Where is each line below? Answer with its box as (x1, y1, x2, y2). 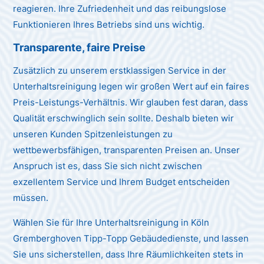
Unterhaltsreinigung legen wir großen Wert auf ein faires (13, 80, 250, 92)
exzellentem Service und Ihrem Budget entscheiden (13, 176, 230, 187)
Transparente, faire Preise (13, 41, 146, 54)
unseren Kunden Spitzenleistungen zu (13, 128, 173, 140)
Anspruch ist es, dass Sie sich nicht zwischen (13, 160, 203, 171)
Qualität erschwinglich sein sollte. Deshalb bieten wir (13, 112, 235, 124)
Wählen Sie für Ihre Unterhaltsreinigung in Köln (13, 216, 210, 228)
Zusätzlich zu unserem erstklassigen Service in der (13, 64, 227, 76)
